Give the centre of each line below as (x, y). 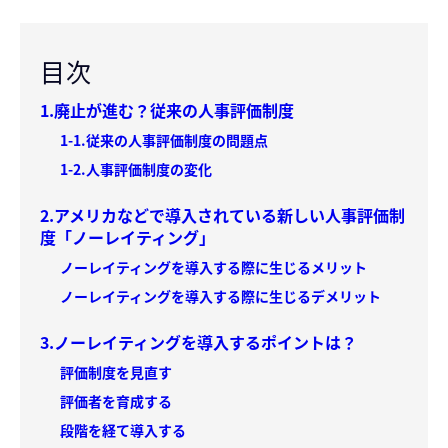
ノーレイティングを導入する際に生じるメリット (213, 267)
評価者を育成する (116, 401)
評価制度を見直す (116, 372)
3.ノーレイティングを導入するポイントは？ (198, 342)
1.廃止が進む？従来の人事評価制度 (167, 110)
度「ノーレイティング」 (127, 237)
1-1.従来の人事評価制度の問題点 (164, 140)
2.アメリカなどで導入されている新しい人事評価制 (222, 215)
